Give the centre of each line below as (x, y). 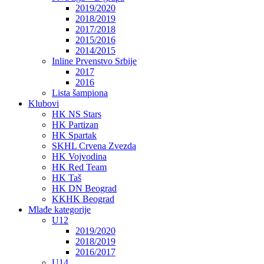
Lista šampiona (80, 93)
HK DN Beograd (84, 188)
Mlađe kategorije (60, 209)
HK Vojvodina (79, 156)
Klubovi (44, 103)
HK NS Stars (77, 114)
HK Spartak (74, 135)
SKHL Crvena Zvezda (94, 146)
